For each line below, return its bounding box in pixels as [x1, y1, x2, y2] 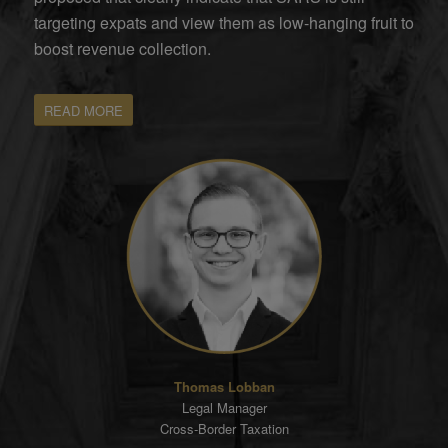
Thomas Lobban [173, 376, 275, 396]
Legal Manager [181, 397, 267, 417]
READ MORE [44, 100, 123, 120]
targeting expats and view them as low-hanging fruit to [34, 10, 414, 34]
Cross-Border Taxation [159, 418, 289, 438]
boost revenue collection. [34, 36, 211, 60]
